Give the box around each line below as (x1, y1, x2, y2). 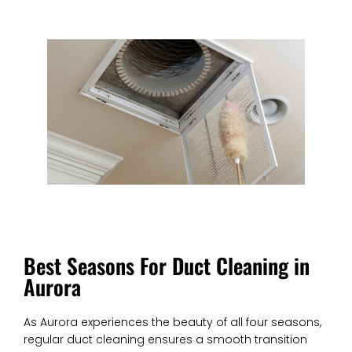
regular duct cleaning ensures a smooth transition (24, 331, 307, 347)
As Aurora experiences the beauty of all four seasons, (24, 313, 321, 330)
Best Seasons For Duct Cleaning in (24, 249, 310, 281)
